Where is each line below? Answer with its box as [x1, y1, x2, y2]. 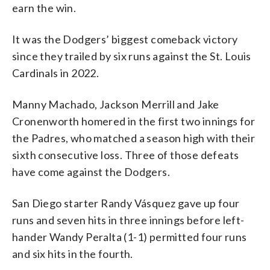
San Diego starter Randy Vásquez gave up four [12, 196, 240, 210]
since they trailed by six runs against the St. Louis [12, 49, 251, 63]
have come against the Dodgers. [12, 165, 170, 178]
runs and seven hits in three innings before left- [12, 213, 245, 227]
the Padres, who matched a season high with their [12, 131, 256, 145]
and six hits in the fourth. [12, 246, 133, 260]
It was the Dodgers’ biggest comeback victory [12, 32, 238, 46]
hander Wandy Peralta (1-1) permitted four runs [12, 230, 247, 243]
